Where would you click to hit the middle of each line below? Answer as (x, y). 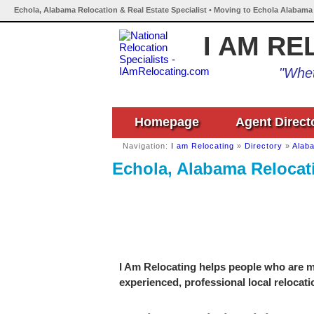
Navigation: (147, 146)
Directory (264, 146)
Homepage (167, 122)
